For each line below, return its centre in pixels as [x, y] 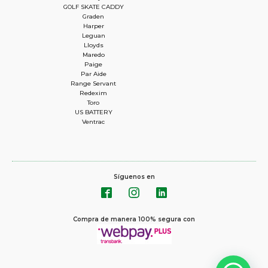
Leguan [93, 35]
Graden [93, 16]
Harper [93, 26]
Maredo [93, 54]
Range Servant [93, 83]
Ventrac [93, 121]
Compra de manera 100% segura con [134, 219]
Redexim [93, 93]
